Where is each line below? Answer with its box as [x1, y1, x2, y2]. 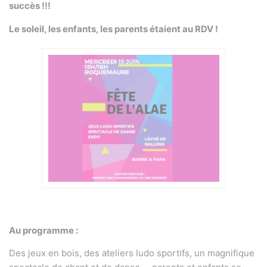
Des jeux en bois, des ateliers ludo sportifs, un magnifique [9, 247, 254, 259]
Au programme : [9, 224, 78, 236]
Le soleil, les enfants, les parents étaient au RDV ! [9, 23, 218, 35]
